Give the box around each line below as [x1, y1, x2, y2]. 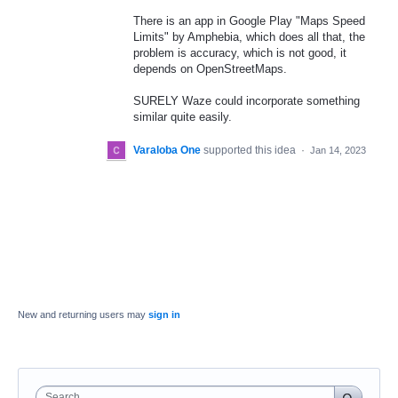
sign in [148, 309, 180, 321]
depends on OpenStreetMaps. [133, 61, 287, 76]
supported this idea [203, 144, 298, 157]
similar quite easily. [133, 110, 232, 124]
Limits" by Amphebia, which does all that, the [133, 29, 365, 44]
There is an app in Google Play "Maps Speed [133, 13, 365, 28]
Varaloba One [133, 144, 201, 157]
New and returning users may [18, 309, 148, 321]
